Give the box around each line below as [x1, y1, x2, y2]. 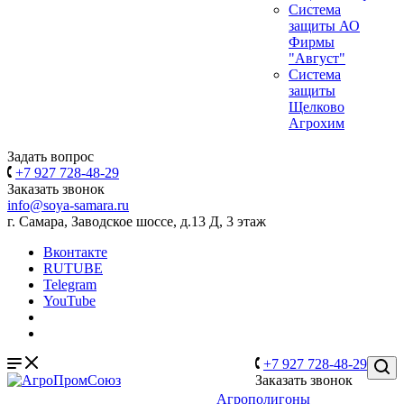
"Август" [289, 50, 345, 66]
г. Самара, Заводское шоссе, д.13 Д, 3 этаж [7, 214, 266, 229]
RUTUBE [43, 261, 103, 276]
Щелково [289, 99, 344, 115]
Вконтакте [43, 244, 107, 260]
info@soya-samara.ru [7, 197, 129, 213]
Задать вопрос [7, 149, 94, 164]
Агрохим [289, 115, 344, 131]
